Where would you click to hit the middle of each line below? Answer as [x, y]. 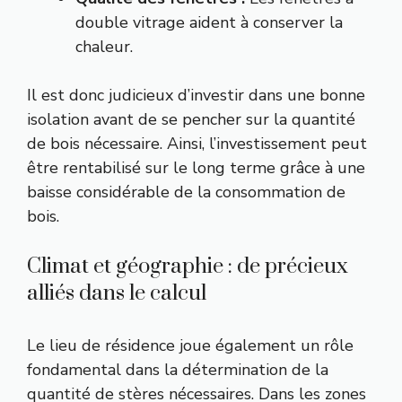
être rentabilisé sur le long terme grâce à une [196, 167]
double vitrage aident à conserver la [209, 22]
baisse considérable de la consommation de [186, 192]
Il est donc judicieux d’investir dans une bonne [196, 95]
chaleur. [104, 46]
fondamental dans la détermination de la [178, 369]
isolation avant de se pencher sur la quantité [191, 119]
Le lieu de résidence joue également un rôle [190, 345]
